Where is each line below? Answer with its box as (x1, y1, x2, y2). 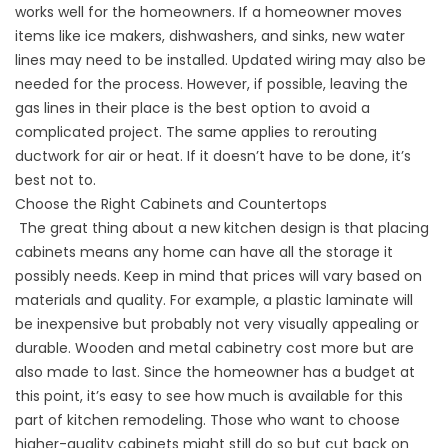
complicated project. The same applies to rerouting (15, 122, 377, 142)
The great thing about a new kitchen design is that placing (15, 218, 429, 238)
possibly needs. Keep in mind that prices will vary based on (15, 266, 422, 286)
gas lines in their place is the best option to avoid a (15, 98, 370, 118)
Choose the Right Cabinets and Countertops (15, 194, 327, 214)
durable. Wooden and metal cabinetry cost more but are (15, 338, 414, 358)
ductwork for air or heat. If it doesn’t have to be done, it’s (15, 146, 411, 166)
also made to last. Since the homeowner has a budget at (15, 362, 415, 382)
